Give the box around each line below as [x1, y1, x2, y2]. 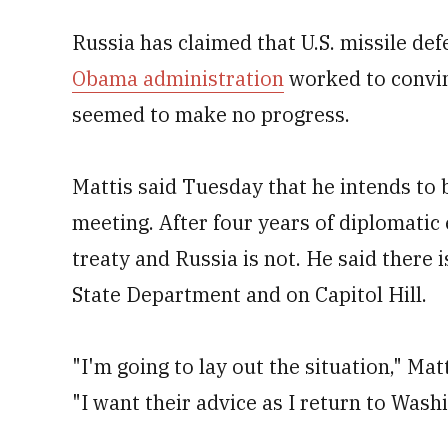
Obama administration [72, 65, 284, 92]
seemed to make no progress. [72, 101, 350, 128]
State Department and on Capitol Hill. [72, 281, 427, 308]
